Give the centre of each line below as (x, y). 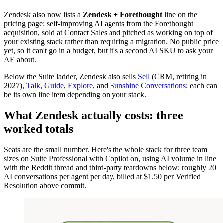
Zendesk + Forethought (122, 14)
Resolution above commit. (45, 186)
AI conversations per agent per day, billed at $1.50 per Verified (102, 177)
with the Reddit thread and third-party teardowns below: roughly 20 (110, 168)
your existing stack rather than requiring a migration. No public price (111, 41)
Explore (80, 85)
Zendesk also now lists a (43, 14)
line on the (180, 14)
